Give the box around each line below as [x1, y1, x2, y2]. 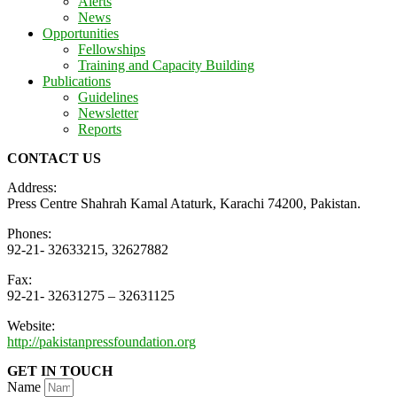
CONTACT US [7, 150, 101, 166]
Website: [7, 317, 55, 333]
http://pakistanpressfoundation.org [7, 333, 196, 349]
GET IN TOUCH [7, 362, 113, 378]
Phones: [7, 225, 51, 241]
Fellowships [78, 41, 145, 57]
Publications [43, 73, 111, 89]
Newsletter [78, 105, 138, 121]
